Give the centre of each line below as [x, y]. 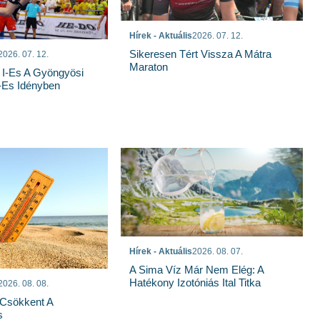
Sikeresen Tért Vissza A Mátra [201, 54]
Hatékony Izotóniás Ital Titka [195, 283]
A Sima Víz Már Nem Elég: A [197, 270]
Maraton [149, 66]
